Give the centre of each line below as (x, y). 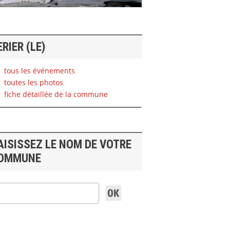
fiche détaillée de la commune (55, 94)
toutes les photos (32, 82)
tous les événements (38, 70)
